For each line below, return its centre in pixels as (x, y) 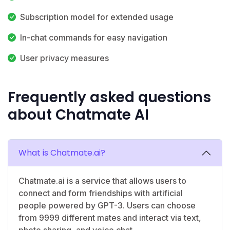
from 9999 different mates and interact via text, (110, 217)
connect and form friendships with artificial (101, 193)
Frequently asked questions (109, 97)
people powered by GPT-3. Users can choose (107, 205)
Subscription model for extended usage (97, 17)
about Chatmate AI (78, 114)
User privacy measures (64, 58)
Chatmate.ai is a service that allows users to (102, 180)
